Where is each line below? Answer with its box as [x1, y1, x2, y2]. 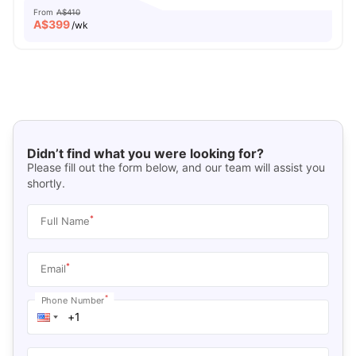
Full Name [40, 214, 90, 227]
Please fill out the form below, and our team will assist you [26, 160, 325, 174]
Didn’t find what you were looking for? [26, 145, 264, 161]
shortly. [26, 176, 65, 190]
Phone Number [41, 294, 105, 305]
